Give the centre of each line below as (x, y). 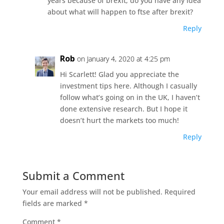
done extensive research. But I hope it (123, 109)
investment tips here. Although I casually (128, 86)
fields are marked (53, 203)
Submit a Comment (73, 176)
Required (180, 192)
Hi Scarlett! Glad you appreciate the (119, 74)
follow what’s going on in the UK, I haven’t (130, 97)
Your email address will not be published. (92, 192)
